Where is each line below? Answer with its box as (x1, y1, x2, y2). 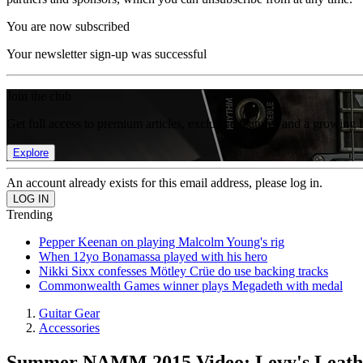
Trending (6, 207, 53, 221)
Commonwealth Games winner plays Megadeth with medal (39, 279, 343, 293)
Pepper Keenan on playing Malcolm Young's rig (39, 235, 284, 249)
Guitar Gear (39, 306, 100, 320)
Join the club (6, 89, 71, 103)
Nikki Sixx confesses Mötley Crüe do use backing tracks (39, 264, 328, 278)
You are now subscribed (6, 19, 130, 33)
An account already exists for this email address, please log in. (6, 176, 322, 190)
